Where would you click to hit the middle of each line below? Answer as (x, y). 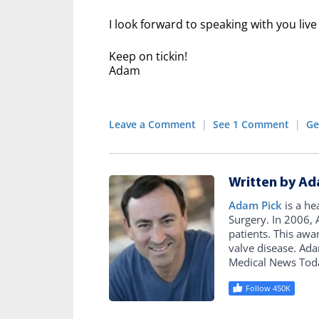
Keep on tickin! (148, 56)
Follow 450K (268, 288)
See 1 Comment (251, 124)
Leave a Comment (152, 124)
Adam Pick (256, 205)
